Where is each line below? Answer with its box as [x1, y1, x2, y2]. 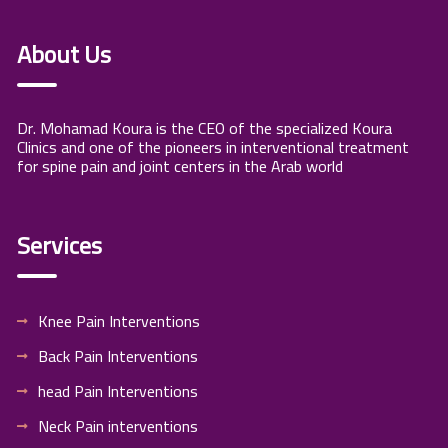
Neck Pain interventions [38, 410, 198, 441]
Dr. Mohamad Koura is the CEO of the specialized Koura [17, 112, 392, 143]
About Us [17, 31, 111, 77]
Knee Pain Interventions [38, 305, 200, 336]
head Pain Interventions [38, 375, 198, 406]
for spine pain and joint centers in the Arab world [17, 150, 343, 181]
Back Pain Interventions [38, 340, 198, 371]
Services [17, 222, 102, 268]
